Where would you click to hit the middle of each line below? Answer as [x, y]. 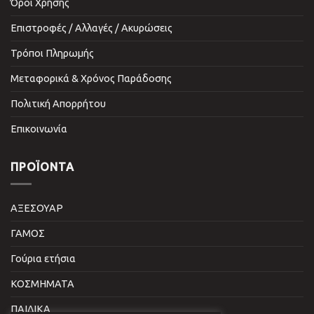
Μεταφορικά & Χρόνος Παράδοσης [91, 78]
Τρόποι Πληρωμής [52, 53]
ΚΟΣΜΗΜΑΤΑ [42, 284]
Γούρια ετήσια [43, 259]
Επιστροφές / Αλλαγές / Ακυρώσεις [91, 28]
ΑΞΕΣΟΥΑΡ [37, 209]
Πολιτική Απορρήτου [58, 103]
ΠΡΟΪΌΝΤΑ [42, 166]
